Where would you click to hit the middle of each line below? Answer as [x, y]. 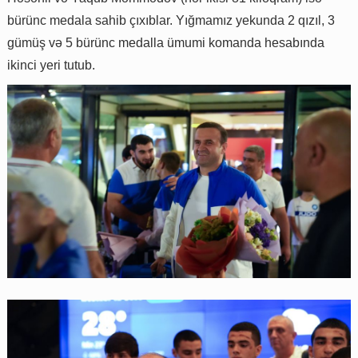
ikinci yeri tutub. [51, 66]
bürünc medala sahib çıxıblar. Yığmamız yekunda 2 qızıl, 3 [171, 21]
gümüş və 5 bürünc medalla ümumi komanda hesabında [166, 43]
